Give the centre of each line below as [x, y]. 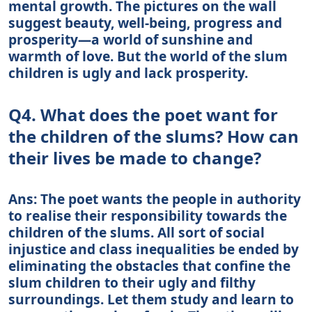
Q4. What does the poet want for [143, 114]
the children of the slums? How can [154, 136]
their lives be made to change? [135, 157]
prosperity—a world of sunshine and [131, 39]
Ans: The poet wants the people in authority [155, 198]
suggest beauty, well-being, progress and [145, 22]
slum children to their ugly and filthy [132, 282]
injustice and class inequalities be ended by [154, 249]
